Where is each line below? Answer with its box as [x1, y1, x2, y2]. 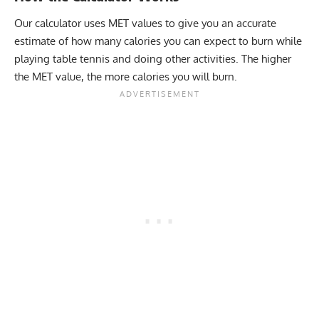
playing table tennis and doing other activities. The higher [14, 52, 291, 66]
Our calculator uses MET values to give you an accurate [14, 16, 276, 31]
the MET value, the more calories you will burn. [14, 70, 237, 84]
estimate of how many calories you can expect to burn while [14, 34, 302, 48]
